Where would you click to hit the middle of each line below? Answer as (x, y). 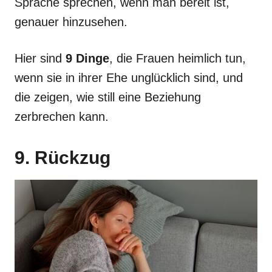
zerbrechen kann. (62, 116)
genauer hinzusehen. (71, 22)
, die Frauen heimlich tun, (178, 58)
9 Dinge (87, 58)
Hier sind (40, 58)
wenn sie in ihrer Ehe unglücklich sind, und (129, 77)
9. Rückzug (63, 157)
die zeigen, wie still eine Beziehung (108, 97)
